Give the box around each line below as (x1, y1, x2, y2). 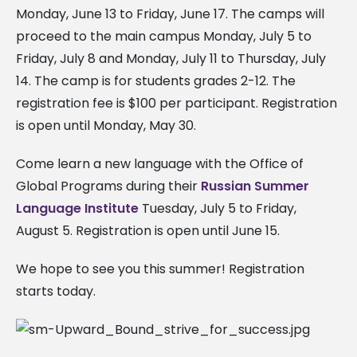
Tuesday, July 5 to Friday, (139, 198, 296, 218)
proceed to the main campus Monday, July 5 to (16, 26, 312, 45)
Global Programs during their (16, 176, 201, 195)
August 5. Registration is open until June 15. (16, 221, 280, 240)
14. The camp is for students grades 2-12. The (16, 71, 296, 90)
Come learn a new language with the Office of (16, 154, 304, 173)
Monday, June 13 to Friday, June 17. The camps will (16, 4, 324, 23)
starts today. (16, 281, 96, 300)
